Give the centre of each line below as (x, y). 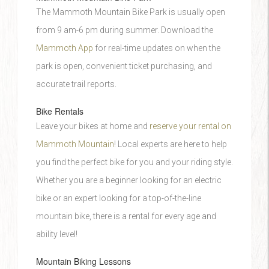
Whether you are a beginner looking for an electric (129, 180)
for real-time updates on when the (157, 48)
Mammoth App (65, 48)
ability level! (58, 234)
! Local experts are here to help (171, 144)
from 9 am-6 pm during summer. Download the (125, 30)
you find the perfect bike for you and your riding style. (134, 162)
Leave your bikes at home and (93, 126)
